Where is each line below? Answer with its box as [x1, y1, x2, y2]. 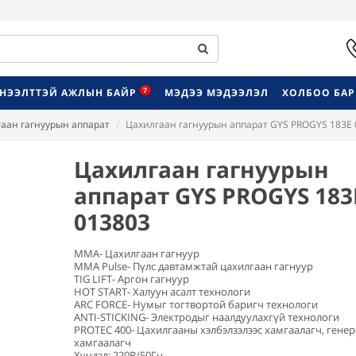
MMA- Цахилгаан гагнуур [73, 246, 199, 261]
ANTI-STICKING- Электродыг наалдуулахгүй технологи [73, 310, 339, 324]
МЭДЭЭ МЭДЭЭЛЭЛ [164, 86, 269, 99]
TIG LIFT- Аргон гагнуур [73, 272, 189, 286]
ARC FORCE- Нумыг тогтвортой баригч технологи [73, 297, 318, 311]
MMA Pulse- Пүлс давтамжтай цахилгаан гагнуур [73, 259, 315, 273]
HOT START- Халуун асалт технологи [73, 284, 250, 299]
